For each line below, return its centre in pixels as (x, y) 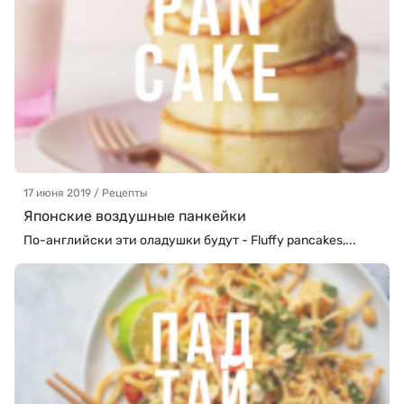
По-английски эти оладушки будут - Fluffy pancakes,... (190, 241)
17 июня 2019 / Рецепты (86, 193)
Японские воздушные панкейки (135, 216)
